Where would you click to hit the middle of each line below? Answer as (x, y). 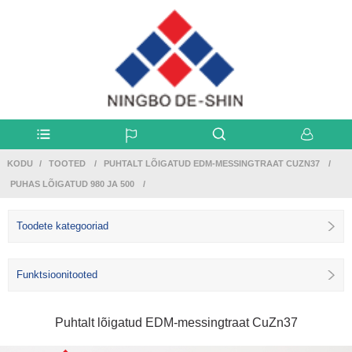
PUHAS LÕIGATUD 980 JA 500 (72, 183)
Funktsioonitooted (57, 274)
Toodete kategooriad (62, 225)
